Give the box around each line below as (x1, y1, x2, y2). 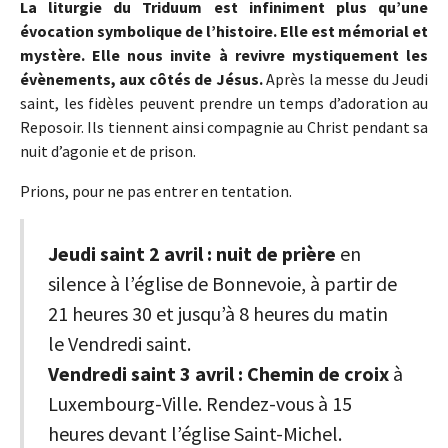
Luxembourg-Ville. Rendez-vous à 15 (48, 391, 352, 417)
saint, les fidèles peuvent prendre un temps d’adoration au (20, 93, 428, 114)
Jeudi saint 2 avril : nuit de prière (48, 241, 336, 267)
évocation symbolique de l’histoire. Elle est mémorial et (20, 21, 428, 42)
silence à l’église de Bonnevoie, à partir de (48, 271, 397, 297)
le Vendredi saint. (48, 331, 191, 357)
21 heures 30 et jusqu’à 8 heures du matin (48, 301, 388, 327)
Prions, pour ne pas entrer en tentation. (20, 181, 292, 202)
